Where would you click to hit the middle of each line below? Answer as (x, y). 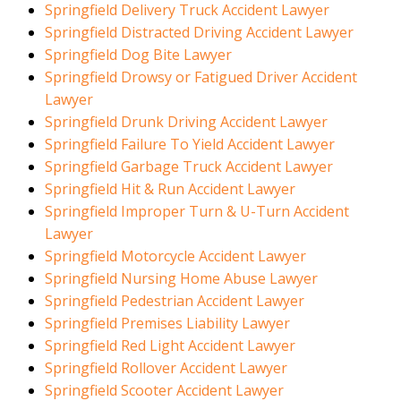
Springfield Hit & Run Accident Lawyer (170, 189)
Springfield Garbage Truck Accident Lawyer (189, 167)
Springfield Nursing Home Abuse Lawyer (181, 279)
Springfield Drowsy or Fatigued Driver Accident (201, 77)
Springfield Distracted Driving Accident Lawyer (199, 33)
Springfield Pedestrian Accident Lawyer (175, 301)
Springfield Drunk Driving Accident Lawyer (186, 122)
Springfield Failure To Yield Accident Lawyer (190, 145)
